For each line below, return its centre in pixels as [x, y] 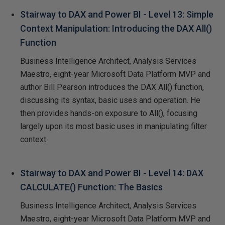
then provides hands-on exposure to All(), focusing [109, 113]
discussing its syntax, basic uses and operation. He [110, 100]
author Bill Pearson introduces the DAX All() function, [112, 87]
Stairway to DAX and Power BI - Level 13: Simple [117, 14]
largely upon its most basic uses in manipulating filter [114, 126]
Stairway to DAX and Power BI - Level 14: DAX [112, 173]
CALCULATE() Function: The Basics [91, 187]
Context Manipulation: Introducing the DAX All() [116, 28]
